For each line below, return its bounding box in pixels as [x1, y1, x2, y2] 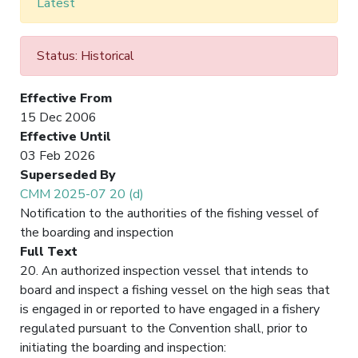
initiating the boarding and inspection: [20, 338, 226, 356]
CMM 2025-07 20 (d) [20, 185, 144, 203]
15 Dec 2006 [20, 108, 97, 126]
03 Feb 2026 [20, 146, 96, 165]
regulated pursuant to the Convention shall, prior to [20, 319, 308, 337]
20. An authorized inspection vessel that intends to [20, 261, 308, 280]
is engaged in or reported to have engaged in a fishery [20, 300, 320, 318]
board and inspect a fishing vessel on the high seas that [20, 280, 330, 299]
